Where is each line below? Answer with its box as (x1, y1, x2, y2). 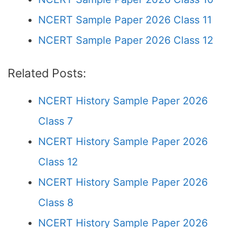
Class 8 (38, 196, 73, 209)
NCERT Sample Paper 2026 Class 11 (38, 14, 212, 26)
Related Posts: (8, 66, 86, 80)
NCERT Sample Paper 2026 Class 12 (38, 34, 213, 46)
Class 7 (38, 115, 73, 127)
